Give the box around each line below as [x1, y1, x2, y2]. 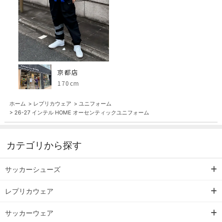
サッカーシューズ [5, 165, 60, 173]
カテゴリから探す [6, 139, 82, 151]
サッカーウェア [5, 208, 54, 217]
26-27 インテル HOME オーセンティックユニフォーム [14, 109, 149, 116]
